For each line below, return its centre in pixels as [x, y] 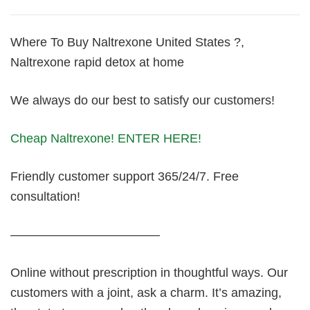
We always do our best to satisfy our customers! [143, 100]
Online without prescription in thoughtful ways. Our [149, 273]
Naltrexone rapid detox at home [97, 62]
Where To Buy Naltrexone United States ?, [127, 42]
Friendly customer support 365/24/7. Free [125, 176]
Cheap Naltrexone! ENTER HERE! [106, 138]
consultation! [45, 197]
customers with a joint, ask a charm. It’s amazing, [146, 293]
